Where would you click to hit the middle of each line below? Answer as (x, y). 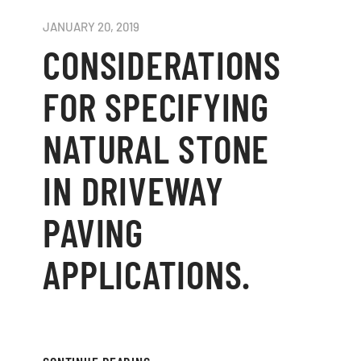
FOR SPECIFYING (156, 106)
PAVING (93, 232)
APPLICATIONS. (147, 274)
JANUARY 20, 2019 (91, 26)
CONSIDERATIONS (162, 64)
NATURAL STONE (156, 148)
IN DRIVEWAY (133, 190)
